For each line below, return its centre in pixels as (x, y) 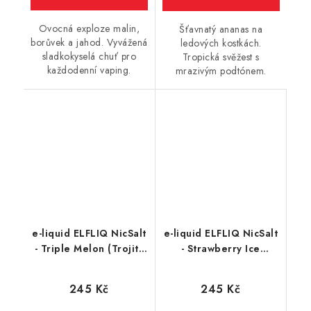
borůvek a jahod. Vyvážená (89, 42)
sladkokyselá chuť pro (89, 56)
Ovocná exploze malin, (89, 28)
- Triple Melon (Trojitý (89, 249)
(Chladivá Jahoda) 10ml (220, 264)
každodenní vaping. (89, 70)
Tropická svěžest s (221, 57)
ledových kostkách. (221, 43)
